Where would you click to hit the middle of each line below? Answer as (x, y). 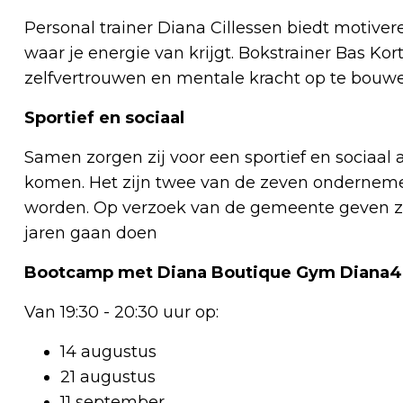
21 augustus (108, 376)
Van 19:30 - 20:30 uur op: (121, 312)
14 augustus (108, 351)
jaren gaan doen (91, 233)
